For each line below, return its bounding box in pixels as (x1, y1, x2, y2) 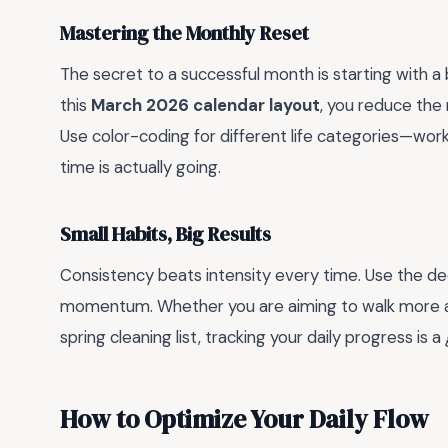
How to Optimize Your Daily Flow (60, 401, 429, 436)
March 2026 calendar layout (91, 94, 320, 117)
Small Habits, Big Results (60, 220, 271, 248)
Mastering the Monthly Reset (60, 19, 309, 47)
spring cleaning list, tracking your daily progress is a (60, 326, 445, 349)
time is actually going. (60, 156, 221, 179)
